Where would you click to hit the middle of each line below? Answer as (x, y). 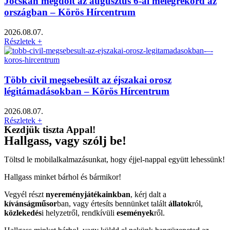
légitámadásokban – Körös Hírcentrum (87, 91)
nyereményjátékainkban (88, 194)
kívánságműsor (31, 203)
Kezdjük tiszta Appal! (50, 129)
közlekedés (23, 213)
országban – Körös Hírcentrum (70, 12)
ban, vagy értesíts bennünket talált (113, 203)
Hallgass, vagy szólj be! (65, 140)
